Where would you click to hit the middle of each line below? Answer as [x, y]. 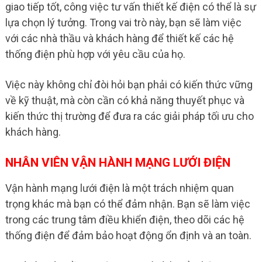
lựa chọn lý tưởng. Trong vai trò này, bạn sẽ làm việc [123, 23]
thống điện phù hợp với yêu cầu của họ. [95, 54]
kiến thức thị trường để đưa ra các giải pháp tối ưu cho [129, 116]
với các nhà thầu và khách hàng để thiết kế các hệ [119, 38]
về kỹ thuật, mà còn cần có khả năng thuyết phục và [125, 100]
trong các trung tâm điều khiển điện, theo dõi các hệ [125, 220]
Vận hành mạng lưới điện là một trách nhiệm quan [119, 188]
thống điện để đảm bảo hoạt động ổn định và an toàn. [128, 235]
